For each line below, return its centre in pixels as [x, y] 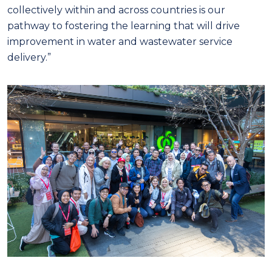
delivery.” [29, 58]
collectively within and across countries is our [116, 10]
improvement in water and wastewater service [120, 42]
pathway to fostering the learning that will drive [124, 26]
